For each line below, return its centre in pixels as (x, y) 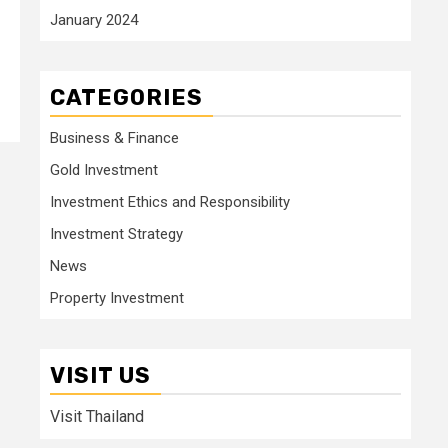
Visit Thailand (97, 416)
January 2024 (94, 19)
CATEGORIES (126, 97)
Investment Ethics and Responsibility (170, 201)
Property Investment (117, 297)
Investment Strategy (116, 233)
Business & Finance (114, 137)
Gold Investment (104, 169)
